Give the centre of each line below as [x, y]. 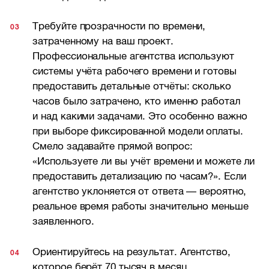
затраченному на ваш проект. [103, 41]
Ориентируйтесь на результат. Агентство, [131, 252]
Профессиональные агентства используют [133, 56]
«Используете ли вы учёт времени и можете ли [144, 162]
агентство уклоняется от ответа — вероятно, [140, 192]
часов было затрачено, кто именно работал [136, 101]
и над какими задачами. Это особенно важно [140, 116]
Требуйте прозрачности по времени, [119, 26]
